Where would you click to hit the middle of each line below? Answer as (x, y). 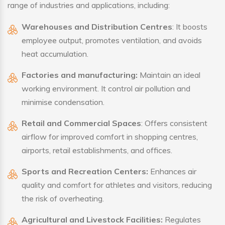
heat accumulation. (55, 54)
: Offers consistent (174, 123)
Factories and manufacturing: (80, 75)
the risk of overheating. (63, 199)
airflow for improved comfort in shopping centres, (110, 137)
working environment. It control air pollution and (106, 89)
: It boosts (190, 27)
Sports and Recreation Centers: (85, 172)
